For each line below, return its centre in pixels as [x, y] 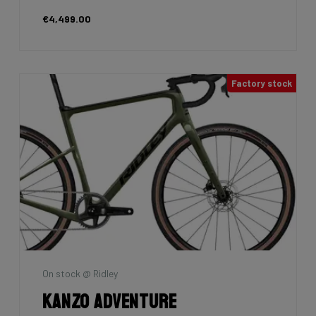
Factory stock [262, 83]
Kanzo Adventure [110, 301]
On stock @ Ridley [80, 273]
